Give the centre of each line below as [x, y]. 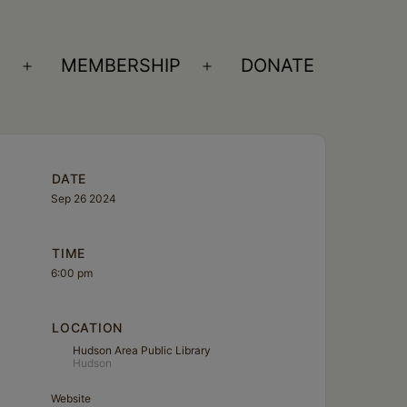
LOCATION [87, 327]
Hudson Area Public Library [142, 350]
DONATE [278, 66]
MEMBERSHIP [121, 66]
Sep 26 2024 [84, 198]
